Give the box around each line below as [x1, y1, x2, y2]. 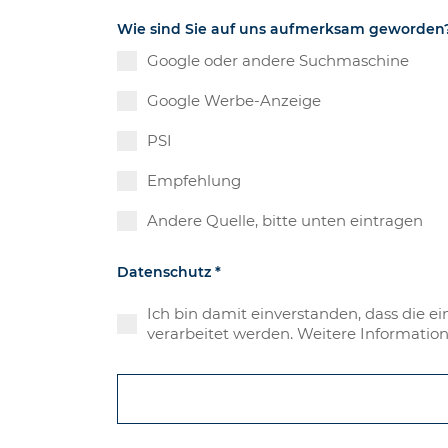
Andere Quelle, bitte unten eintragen [147, 211, 424, 231]
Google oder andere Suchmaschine [147, 51, 410, 71]
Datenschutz [117, 263, 216, 282]
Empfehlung [147, 171, 242, 191]
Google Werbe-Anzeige [147, 91, 322, 111]
